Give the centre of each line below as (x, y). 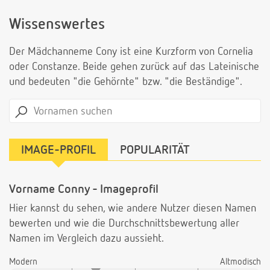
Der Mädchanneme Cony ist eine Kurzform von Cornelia (131, 52)
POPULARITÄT (155, 150)
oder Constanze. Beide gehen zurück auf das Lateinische (134, 67)
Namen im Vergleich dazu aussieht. (86, 239)
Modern (23, 262)
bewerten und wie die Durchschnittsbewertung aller (124, 224)
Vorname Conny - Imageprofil (84, 190)
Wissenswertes (57, 25)
